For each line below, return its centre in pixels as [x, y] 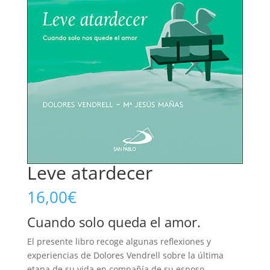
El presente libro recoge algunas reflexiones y [119, 242]
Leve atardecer [89, 173]
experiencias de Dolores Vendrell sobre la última [125, 256]
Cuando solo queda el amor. [114, 222]
